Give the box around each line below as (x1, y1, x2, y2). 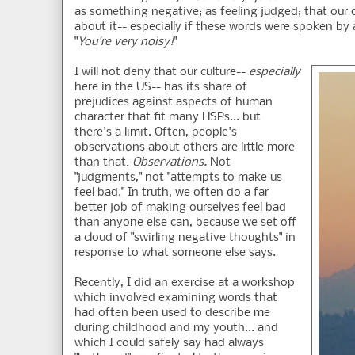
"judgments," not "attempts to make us (74, 171, 282, 185)
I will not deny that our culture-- (74, 66, 249, 79)
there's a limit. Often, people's (74, 126, 237, 139)
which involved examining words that (74, 292, 277, 305)
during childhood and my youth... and (74, 322, 278, 335)
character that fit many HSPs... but (74, 111, 261, 124)
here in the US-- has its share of (74, 81, 247, 94)
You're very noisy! (78, 36, 174, 49)
